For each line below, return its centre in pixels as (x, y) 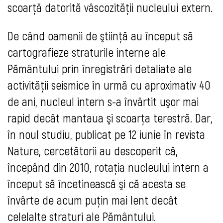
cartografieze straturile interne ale (87, 52)
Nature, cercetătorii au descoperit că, (93, 151)
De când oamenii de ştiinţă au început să (100, 36)
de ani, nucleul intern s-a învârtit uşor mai (103, 102)
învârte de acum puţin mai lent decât (93, 200)
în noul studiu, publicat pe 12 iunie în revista (106, 134)
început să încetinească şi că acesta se (97, 184)
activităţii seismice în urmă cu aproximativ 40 (109, 85)
